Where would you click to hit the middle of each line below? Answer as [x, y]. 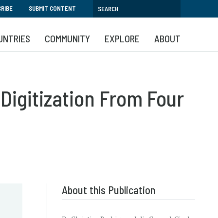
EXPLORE [122, 38]
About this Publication [109, 190]
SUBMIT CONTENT [52, 8]
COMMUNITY [67, 38]
